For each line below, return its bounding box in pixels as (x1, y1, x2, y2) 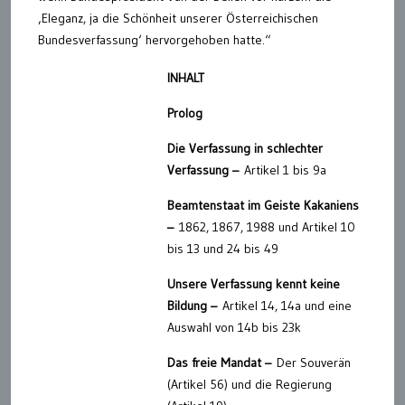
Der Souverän (277, 354, 351, 371)
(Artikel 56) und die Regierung (167, 376, 332, 392)
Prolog (167, 105, 202, 121)
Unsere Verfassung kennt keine (167, 276, 340, 292)
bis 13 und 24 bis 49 (167, 240, 278, 257)
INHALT (167, 70, 204, 86)
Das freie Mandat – (167, 354, 277, 371)
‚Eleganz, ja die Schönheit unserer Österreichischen (38, 10, 318, 26)
